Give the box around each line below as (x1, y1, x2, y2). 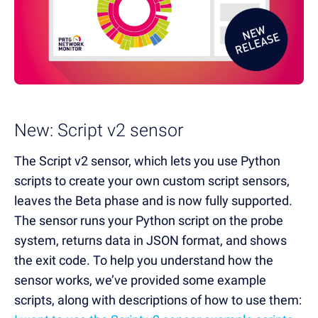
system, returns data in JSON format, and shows (14, 232, 287, 248)
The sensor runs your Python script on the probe (14, 212, 283, 228)
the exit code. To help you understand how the (14, 252, 273, 268)
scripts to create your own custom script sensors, (14, 172, 290, 188)
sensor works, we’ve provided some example (14, 272, 266, 287)
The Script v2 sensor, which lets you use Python (14, 153, 280, 168)
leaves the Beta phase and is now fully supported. (14, 192, 292, 208)
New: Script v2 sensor (14, 119, 183, 141)
